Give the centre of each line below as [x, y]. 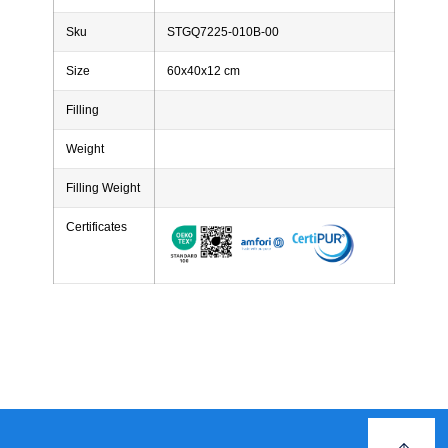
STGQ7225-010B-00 [222, 32]
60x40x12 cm [203, 71]
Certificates [96, 227]
